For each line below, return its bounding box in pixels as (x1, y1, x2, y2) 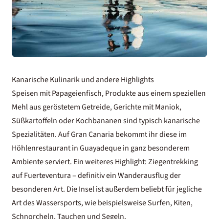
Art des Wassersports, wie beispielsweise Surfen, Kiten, (12, 197, 193, 208)
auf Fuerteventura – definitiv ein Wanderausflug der (12, 170, 181, 181)
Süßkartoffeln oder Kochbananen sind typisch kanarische (12, 115, 200, 126)
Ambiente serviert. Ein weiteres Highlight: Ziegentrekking (12, 156, 198, 167)
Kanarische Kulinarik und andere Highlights (12, 74, 154, 85)
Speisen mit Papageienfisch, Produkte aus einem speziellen (12, 88, 206, 99)
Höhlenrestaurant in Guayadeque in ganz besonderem (12, 142, 190, 153)
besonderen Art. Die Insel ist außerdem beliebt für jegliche (12, 183, 202, 195)
